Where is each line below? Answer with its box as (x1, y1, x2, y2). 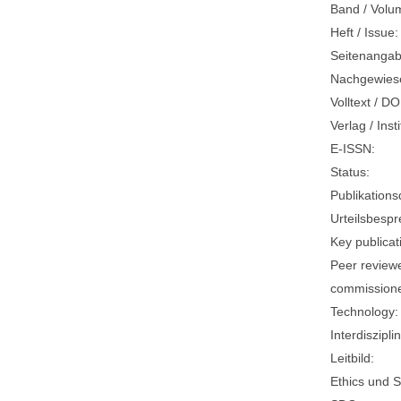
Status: (330, 165, 371, 180)
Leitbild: (330, 351, 375, 366)
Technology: (330, 304, 399, 320)
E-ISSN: (330, 141, 376, 157)
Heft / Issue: (330, 25, 399, 40)
